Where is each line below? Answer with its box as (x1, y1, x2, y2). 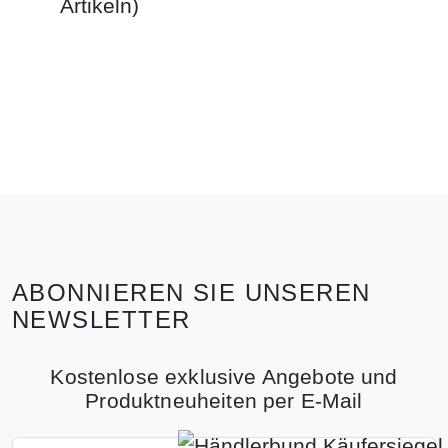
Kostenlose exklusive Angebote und (50, 365, 398, 389)
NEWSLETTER (12, 306, 191, 334)
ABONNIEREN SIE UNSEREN (12, 279, 371, 307)
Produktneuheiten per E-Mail (85, 389, 363, 413)
